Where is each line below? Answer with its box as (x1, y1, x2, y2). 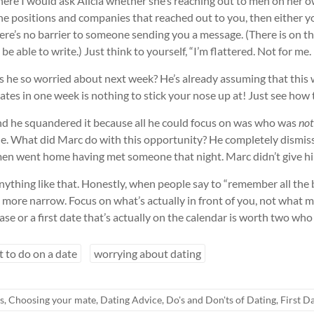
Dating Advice (100, 294, 162, 306)
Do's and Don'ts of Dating (166, 294, 276, 306)
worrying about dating (94, 247, 201, 260)
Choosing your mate (8, 294, 96, 306)
